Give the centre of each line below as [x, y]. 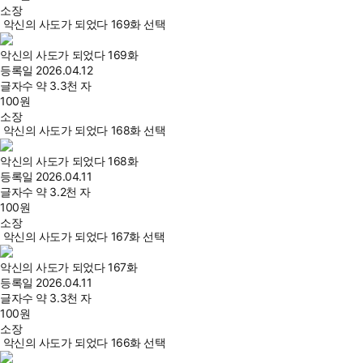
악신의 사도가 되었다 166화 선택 [84, 343]
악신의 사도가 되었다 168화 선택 [84, 130]
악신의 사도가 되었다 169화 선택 [84, 24]
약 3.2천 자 [63, 192]
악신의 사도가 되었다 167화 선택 [84, 237]
